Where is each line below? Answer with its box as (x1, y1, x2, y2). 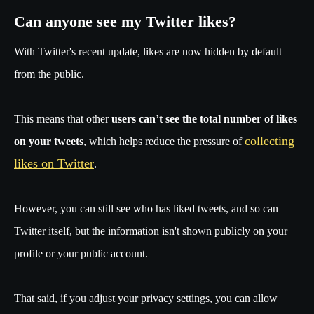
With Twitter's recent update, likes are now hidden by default (14, 46, 282, 58)
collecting (245, 134, 294, 149)
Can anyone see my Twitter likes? (14, 13, 236, 31)
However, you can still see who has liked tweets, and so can (14, 203, 278, 215)
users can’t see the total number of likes (111, 113, 297, 125)
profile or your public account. (14, 247, 151, 260)
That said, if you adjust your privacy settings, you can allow (14, 292, 278, 305)
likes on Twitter (14, 156, 94, 171)
